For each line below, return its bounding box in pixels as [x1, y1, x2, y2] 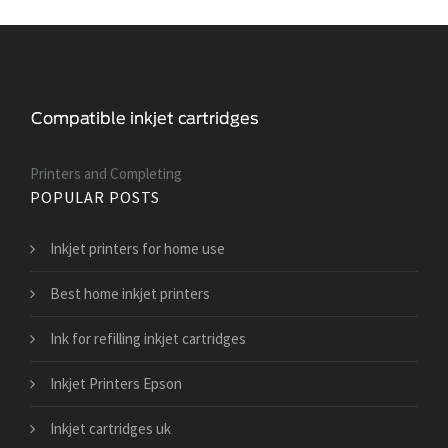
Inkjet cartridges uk [50, 418, 171, 438]
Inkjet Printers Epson [50, 373, 182, 393]
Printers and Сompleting [30, 163, 182, 183]
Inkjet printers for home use [50, 238, 225, 258]
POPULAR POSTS [30, 186, 160, 207]
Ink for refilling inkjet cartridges [50, 328, 246, 348]
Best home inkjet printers [50, 283, 210, 303]
